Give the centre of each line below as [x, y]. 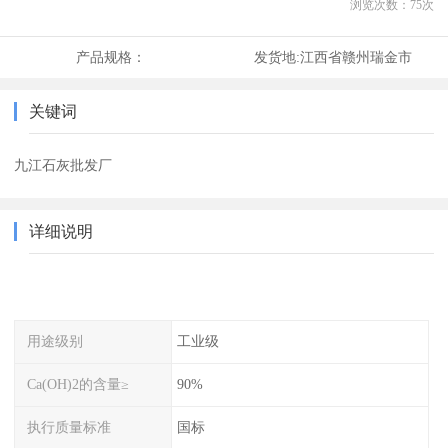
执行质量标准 [69, 426]
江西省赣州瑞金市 [355, 57]
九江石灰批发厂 [63, 165]
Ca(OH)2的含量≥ [78, 383]
